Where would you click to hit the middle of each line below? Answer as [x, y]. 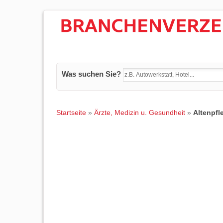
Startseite [71, 112]
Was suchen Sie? [91, 74]
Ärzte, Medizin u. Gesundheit [140, 112]
